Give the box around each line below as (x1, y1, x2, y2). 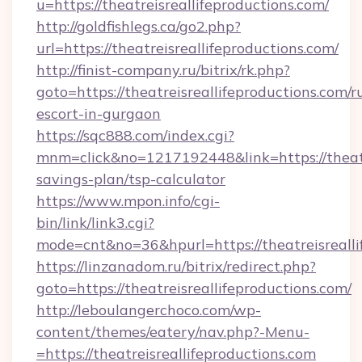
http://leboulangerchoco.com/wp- (36, 301, 261, 319)
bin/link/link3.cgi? (36, 213, 154, 232)
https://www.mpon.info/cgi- (36, 192, 220, 210)
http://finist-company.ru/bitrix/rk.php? (36, 61, 290, 79)
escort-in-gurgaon (36, 104, 161, 123)
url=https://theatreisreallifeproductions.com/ (36, 39, 339, 57)
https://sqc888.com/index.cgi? (36, 126, 234, 145)
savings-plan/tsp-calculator (36, 170, 225, 188)
